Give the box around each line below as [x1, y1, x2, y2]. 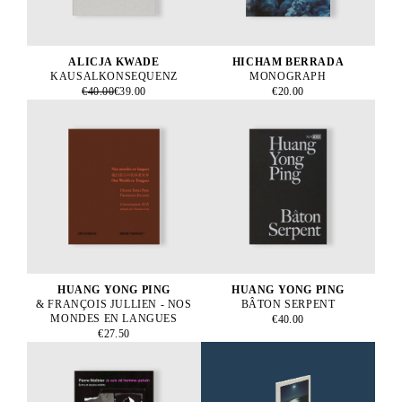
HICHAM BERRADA [232, 55, 345, 68]
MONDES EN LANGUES [50, 311, 178, 325]
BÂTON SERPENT [240, 297, 336, 310]
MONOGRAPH [249, 69, 327, 83]
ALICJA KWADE [68, 55, 160, 68]
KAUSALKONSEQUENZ [50, 69, 178, 83]
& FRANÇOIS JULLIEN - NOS [36, 297, 192, 310]
